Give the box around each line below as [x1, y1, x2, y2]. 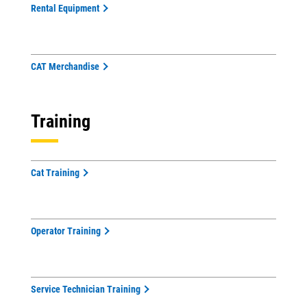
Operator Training [31, 225, 101, 236]
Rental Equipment [31, 3, 99, 14]
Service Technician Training [31, 284, 140, 295]
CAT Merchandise [31, 61, 99, 72]
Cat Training [31, 167, 79, 178]
